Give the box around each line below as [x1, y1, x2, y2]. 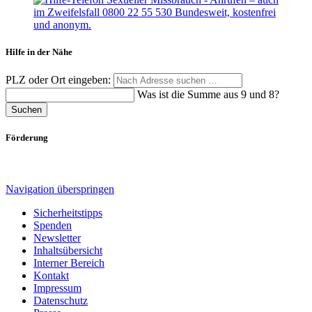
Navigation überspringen [6, 182, 114, 195]
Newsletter [33, 231, 81, 244]
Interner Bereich [33, 256, 104, 269]
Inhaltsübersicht [33, 244, 102, 256]
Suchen [11, 104, 42, 116]
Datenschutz [33, 294, 88, 306]
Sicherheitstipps [33, 206, 102, 219]
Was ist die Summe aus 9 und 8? [137, 88, 279, 101]
